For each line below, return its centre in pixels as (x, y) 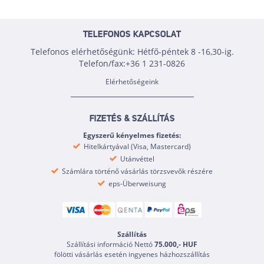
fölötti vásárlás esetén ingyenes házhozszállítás (132, 255)
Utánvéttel (136, 159)
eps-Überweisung (136, 184)
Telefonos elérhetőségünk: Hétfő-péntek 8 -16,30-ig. (132, 52)
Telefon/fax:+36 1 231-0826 (132, 63)
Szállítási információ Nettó (110, 245)
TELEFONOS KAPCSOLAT (132, 35)
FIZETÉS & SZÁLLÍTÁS (132, 119)
